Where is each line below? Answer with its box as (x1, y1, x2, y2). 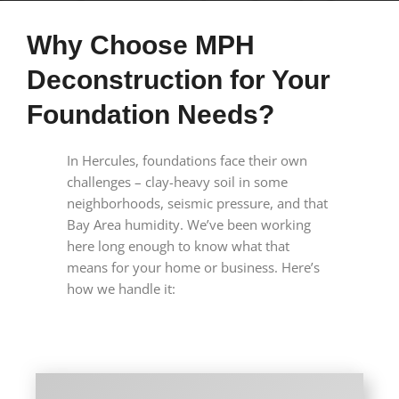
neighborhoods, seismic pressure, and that (66, 194, 328, 213)
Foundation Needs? (27, 100, 274, 130)
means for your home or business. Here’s (66, 258, 320, 277)
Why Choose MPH (27, 30, 255, 61)
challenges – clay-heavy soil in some (66, 173, 288, 191)
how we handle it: (66, 280, 175, 298)
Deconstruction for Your (27, 65, 330, 95)
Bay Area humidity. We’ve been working (66, 216, 311, 234)
